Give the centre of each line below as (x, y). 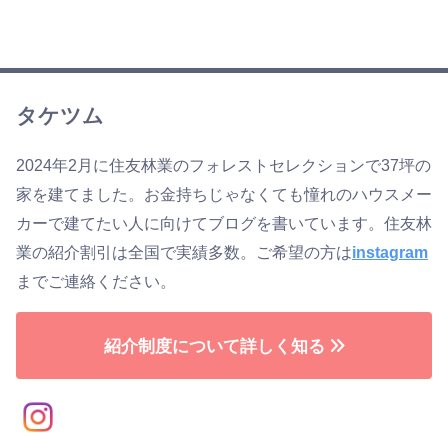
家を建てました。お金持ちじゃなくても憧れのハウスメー (224, 194)
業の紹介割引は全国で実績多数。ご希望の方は (184, 252)
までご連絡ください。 (96, 281)
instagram (390, 252)
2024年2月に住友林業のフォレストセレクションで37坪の (223, 165)
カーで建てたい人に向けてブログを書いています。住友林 (224, 223)
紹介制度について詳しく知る (214, 345)
